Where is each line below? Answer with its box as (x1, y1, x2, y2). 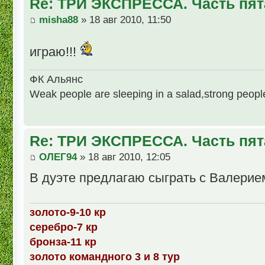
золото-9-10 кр (30, 206, 106, 219)
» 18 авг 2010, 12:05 (77, 151, 170, 163)
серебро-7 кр (30, 221, 98, 234)
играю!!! (30, 44, 80, 60)
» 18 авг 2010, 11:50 (78, 14, 171, 26)
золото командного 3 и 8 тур (30, 250, 180, 263)
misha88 (39, 14, 78, 26)
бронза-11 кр (30, 235, 96, 248)
